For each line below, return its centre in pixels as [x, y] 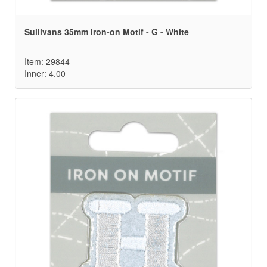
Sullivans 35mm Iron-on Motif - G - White [107, 32]
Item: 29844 [47, 62]
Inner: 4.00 [45, 74]
